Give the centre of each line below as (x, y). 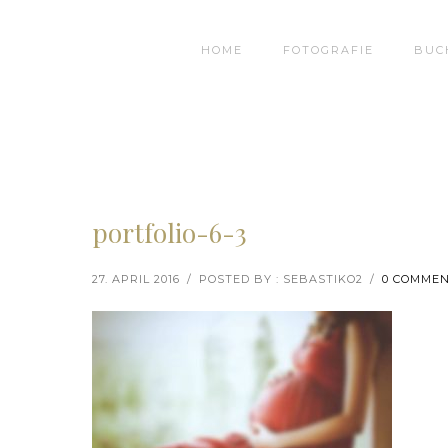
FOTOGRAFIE (328, 50)
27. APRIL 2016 (136, 279)
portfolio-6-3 (169, 232)
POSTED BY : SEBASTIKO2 (281, 279)
